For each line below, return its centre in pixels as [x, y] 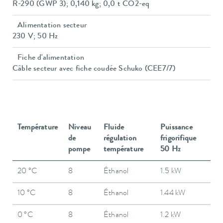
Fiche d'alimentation [51, 58]
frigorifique [178, 139]
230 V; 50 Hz [35, 37]
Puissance [176, 128]
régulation [120, 139]
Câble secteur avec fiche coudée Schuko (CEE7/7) [94, 69]
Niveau [80, 128]
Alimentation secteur [52, 26]
